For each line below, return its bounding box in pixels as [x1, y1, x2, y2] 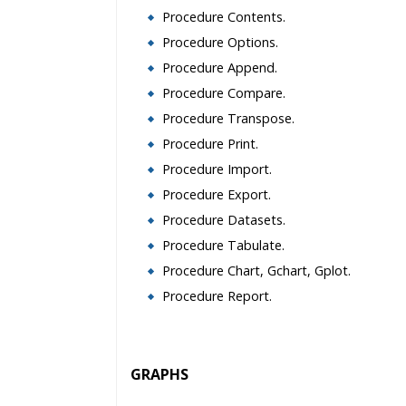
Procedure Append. [162, 59, 277, 76]
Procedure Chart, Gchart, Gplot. [162, 262, 351, 279]
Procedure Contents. [162, 8, 285, 25]
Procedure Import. [162, 160, 272, 178]
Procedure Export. [162, 186, 271, 203]
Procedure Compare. [162, 84, 285, 101]
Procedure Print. [162, 135, 258, 152]
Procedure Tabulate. [162, 237, 285, 254]
